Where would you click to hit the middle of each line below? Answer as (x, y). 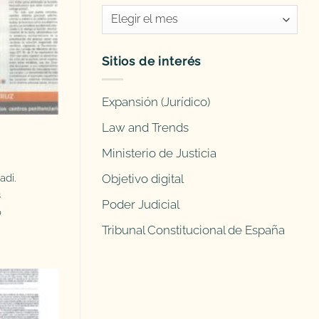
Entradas (123, 14)
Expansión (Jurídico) (156, 101)
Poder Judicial (141, 205)
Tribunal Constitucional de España (193, 230)
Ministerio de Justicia (159, 153)
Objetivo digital (143, 179)
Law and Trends (145, 128)
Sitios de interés (152, 62)
